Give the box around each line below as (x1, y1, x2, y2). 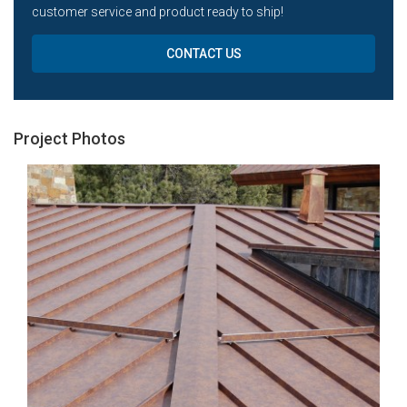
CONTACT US (165, 45, 242, 61)
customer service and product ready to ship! (32, 4, 283, 19)
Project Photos (14, 128, 125, 148)
